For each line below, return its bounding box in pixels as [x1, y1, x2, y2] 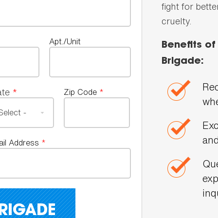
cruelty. [162, 14, 192, 27]
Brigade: [162, 56, 204, 66]
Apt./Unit [49, 35, 81, 47]
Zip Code [64, 86, 100, 98]
